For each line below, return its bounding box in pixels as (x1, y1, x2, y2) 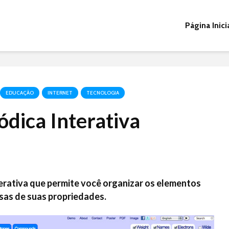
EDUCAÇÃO (6, 89, 34, 96)
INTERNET (48, 89, 73, 96)
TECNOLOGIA (86, 89, 119, 96)
